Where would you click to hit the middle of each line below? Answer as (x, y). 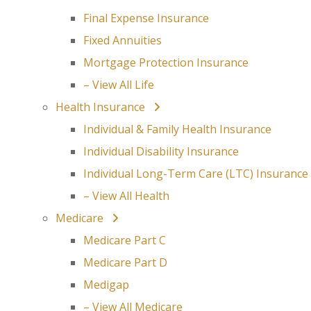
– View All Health (126, 196)
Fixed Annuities (123, 40)
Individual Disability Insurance (161, 151)
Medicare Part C (125, 240)
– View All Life (119, 85)
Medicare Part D (125, 262)
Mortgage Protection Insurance (166, 62)
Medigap (106, 285)
